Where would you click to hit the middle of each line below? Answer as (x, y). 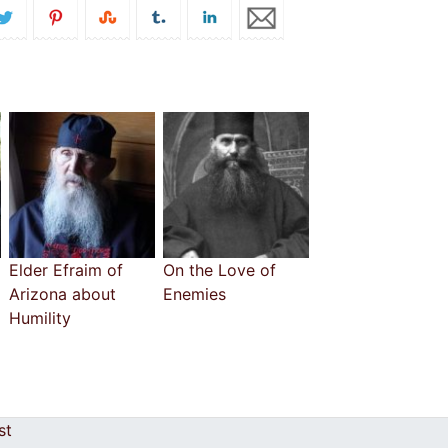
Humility (40, 317)
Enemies (194, 293)
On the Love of (219, 269)
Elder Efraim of (66, 269)
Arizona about (62, 293)
